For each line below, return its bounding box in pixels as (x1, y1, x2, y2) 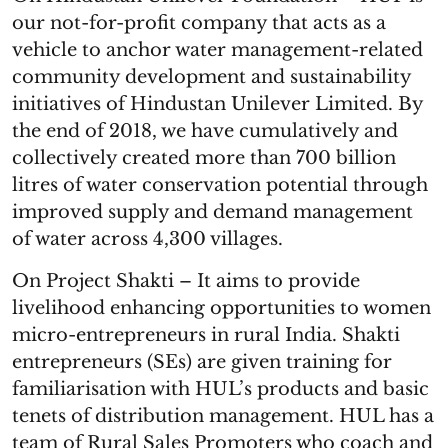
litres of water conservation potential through (12, 174, 428, 196)
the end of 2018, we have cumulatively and (12, 120, 398, 142)
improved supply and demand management (12, 201, 413, 223)
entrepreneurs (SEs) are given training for (12, 351, 392, 373)
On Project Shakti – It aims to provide (12, 270, 360, 292)
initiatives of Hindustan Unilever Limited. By (12, 93, 423, 115)
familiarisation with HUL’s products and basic (12, 378, 429, 400)
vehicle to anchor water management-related (12, 39, 423, 61)
